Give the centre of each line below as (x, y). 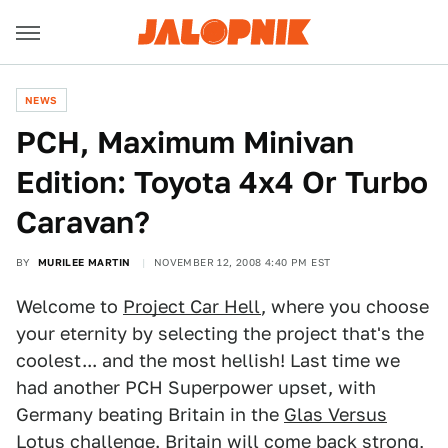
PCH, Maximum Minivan (185, 142)
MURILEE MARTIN (84, 262)
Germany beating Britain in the (150, 414)
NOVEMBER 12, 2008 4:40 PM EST (242, 262)
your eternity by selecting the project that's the (220, 333)
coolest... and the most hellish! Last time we (208, 360)
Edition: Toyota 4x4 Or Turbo (222, 182)
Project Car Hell (192, 306)
